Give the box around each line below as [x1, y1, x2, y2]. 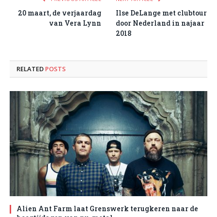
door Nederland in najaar [116, 18, 204, 28]
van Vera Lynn [49, 18, 101, 28]
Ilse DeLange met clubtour [116, 8, 207, 18]
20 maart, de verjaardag [18, 8, 101, 18]
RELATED [16, 64, 45, 74]
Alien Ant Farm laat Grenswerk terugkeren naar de [16, 204, 198, 214]
